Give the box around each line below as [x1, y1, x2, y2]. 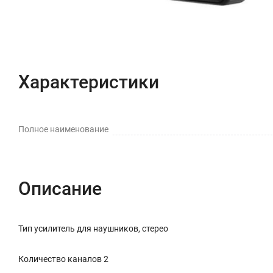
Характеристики [18, 71, 159, 93]
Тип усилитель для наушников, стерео [18, 224, 168, 233]
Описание [18, 178, 102, 199]
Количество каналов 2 [18, 254, 108, 264]
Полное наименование [18, 124, 108, 134]
